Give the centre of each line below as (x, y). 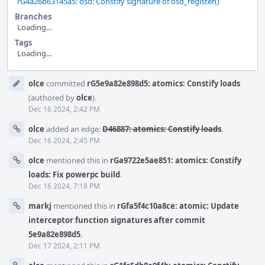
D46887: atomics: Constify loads (162, 129)
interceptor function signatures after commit (117, 220)
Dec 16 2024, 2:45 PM (64, 140)
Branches (33, 17)
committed (66, 83)
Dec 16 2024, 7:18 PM (64, 186)
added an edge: (73, 129)
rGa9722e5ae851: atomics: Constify (176, 160)
